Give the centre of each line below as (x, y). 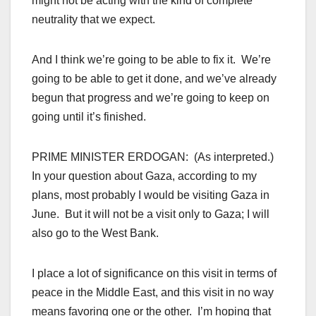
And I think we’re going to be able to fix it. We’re (151, 60)
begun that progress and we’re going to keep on (151, 98)
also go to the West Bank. (95, 233)
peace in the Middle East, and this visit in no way (153, 293)
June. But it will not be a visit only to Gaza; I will (151, 214)
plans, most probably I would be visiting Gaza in (151, 195)
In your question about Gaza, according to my (144, 176)
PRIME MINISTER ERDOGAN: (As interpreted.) (154, 157)
